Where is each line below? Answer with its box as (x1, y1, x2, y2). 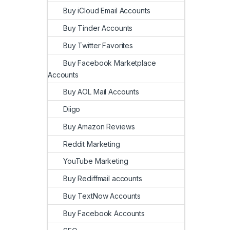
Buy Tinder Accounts (63, 23, 133, 32)
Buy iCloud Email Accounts (63, 6, 150, 15)
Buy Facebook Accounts (63, 208, 145, 218)
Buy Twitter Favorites (63, 41, 133, 50)
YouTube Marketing (63, 157, 128, 166)
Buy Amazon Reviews (63, 122, 135, 131)
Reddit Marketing (63, 139, 120, 148)
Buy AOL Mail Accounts (63, 87, 140, 97)
